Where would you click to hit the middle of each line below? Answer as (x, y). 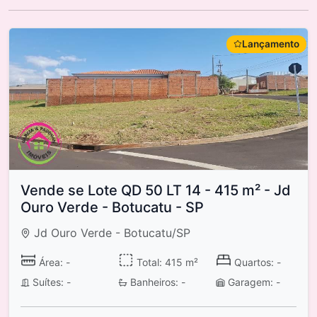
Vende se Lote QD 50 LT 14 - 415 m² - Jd (156, 190)
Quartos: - (256, 262)
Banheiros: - (156, 282)
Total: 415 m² (166, 262)
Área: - (53, 262)
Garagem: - (252, 282)
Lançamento (271, 44)
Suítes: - (50, 282)
